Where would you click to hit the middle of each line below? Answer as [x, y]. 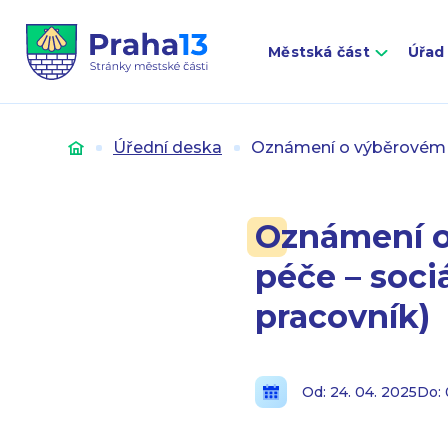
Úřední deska [167, 147]
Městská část [319, 52]
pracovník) [343, 316]
